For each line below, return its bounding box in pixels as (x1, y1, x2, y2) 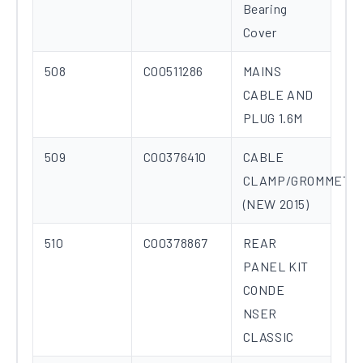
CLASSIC (242, 329, 294, 345)
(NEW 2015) (242, 196, 310, 212)
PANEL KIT (242, 258, 309, 275)
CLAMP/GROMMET (242, 173, 351, 189)
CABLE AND (242, 87, 314, 103)
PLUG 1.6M (242, 110, 303, 126)
